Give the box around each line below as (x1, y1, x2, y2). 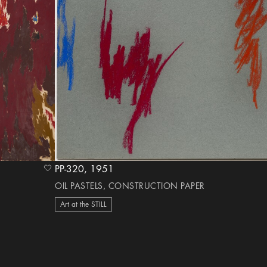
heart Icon (44, 166, 85, 175)
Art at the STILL (60, 201, 107, 208)
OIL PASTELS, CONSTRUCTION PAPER (55, 182, 205, 190)
